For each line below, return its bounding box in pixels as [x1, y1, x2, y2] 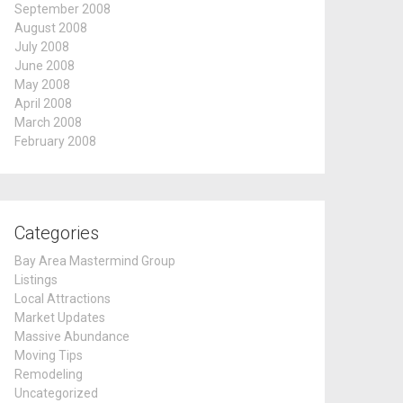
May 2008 [14, 77, 70, 92]
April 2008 [14, 96, 72, 111]
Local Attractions [14, 291, 111, 306]
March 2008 [14, 115, 82, 130]
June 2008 [14, 58, 75, 73]
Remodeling [14, 367, 83, 381]
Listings [14, 273, 58, 287]
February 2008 [14, 134, 96, 148]
